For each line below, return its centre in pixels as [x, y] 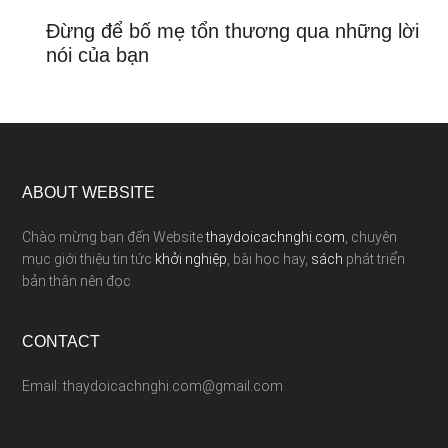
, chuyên [371, 237]
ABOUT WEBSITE [89, 192]
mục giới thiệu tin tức [89, 259]
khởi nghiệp [191, 259]
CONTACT [61, 341]
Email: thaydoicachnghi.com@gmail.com [153, 386]
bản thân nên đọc [77, 281]
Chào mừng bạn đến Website [114, 237]
